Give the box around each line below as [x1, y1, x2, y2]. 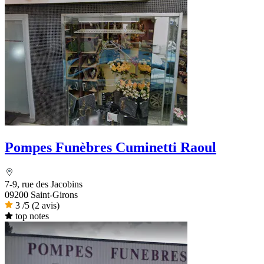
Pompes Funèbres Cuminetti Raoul [5, 140, 216, 156]
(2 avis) [32, 200, 60, 211]
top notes [15, 211, 49, 222]
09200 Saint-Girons [5, 190, 78, 200]
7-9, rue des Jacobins [5, 179, 82, 190]
